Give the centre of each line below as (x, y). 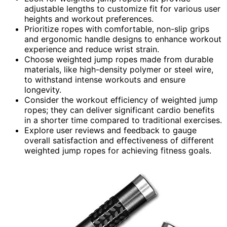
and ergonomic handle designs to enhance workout (123, 39)
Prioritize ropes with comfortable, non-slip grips (117, 29)
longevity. (43, 89)
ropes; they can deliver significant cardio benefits (119, 110)
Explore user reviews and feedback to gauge (110, 130)
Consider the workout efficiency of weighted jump (121, 100)
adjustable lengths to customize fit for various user (122, 8)
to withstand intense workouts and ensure (105, 79)
